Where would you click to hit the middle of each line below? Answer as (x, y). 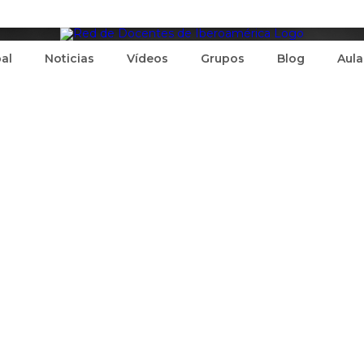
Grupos (223, 58)
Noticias (69, 58)
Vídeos (147, 58)
